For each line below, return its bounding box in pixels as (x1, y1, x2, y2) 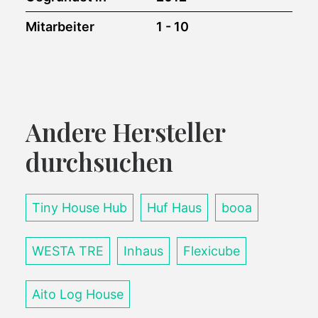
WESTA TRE (32, 243, 104, 258)
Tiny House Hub (32, 200, 127, 215)
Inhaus (124, 243, 163, 258)
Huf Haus (147, 200, 202, 215)
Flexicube (183, 243, 240, 258)
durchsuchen (26, 145, 173, 178)
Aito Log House (32, 287, 124, 302)
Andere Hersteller (26, 115, 225, 148)
